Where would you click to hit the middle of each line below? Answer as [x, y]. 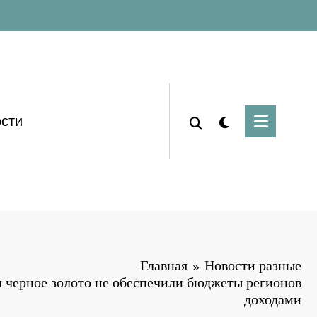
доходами [273, 300]
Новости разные [253, 266]
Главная [164, 266]
